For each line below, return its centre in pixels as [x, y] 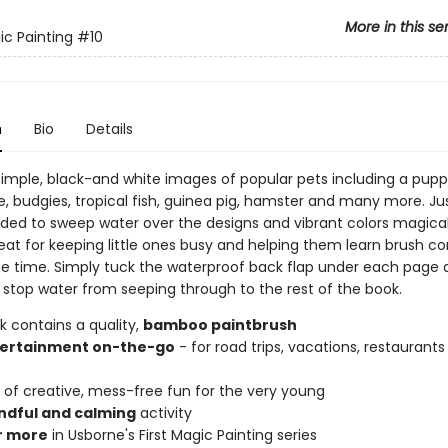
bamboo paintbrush [219, 325]
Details [109, 129]
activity [163, 413]
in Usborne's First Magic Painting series [182, 435]
